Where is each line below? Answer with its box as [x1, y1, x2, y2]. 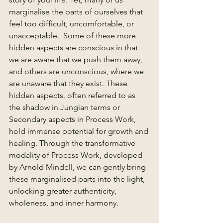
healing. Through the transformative [9, 138, 137, 148]
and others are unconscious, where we [9, 67, 146, 76]
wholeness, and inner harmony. [9, 198, 118, 208]
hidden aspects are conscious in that [9, 43, 140, 52]
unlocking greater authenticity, [9, 186, 118, 196]
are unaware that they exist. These [9, 79, 129, 88]
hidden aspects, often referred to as [9, 91, 137, 100]
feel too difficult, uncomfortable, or [9, 19, 136, 28]
